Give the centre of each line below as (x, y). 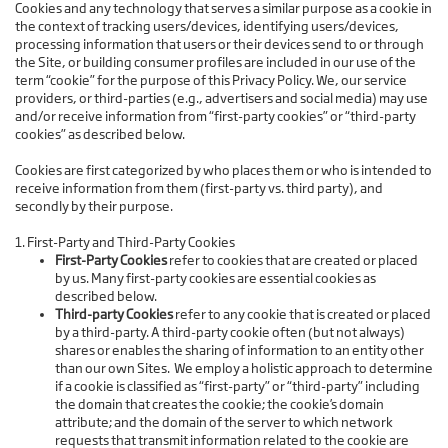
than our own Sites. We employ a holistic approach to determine (244, 368)
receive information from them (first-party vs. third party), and (199, 188)
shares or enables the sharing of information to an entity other (239, 350)
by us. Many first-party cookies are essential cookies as (215, 278)
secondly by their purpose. (94, 206)
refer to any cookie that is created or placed (302, 314)
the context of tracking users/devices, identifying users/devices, (207, 26)
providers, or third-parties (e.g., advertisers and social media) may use (221, 98)
